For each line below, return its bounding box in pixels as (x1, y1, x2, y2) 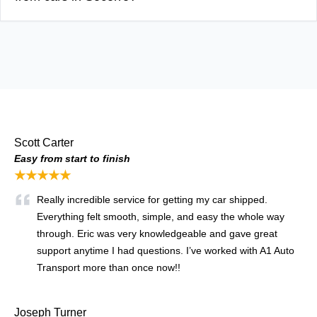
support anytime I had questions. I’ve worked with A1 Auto (37, 244, 294, 256)
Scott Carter (14, 136, 74, 149)
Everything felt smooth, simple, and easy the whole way (37, 210, 284, 222)
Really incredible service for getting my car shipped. (37, 193, 267, 205)
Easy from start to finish (14, 152, 130, 164)
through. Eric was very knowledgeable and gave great (37, 227, 277, 239)
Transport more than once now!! (37, 261, 180, 273)
